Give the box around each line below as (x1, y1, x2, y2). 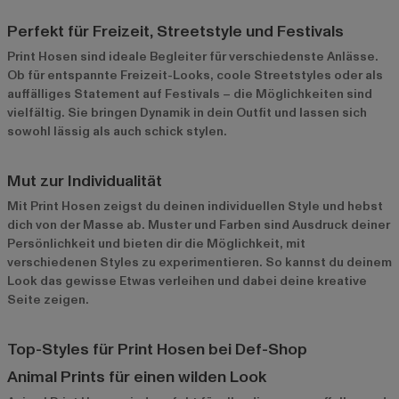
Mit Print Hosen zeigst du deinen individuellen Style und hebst (7, 197, 383, 215)
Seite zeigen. (7, 290, 89, 308)
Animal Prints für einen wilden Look (7, 365, 266, 388)
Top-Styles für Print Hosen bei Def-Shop (7, 338, 307, 361)
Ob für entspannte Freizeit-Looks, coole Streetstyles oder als (7, 66, 383, 84)
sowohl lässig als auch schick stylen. (7, 122, 227, 140)
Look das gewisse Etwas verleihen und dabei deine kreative (7, 272, 367, 289)
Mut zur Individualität (7, 169, 162, 192)
